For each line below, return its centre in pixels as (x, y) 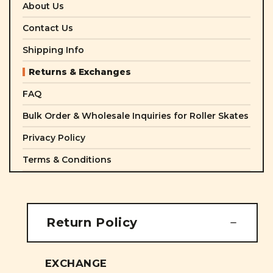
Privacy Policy (54, 138)
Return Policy (92, 222)
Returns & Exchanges (80, 72)
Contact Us (48, 28)
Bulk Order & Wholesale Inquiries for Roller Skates (136, 116)
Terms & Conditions (67, 160)
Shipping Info (53, 50)
